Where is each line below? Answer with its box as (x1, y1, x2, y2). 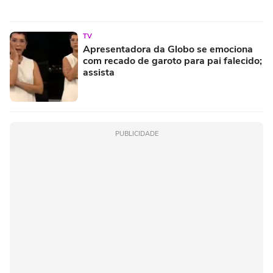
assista (83, 65, 115, 79)
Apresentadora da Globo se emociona (83, 42, 253, 56)
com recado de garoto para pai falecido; (83, 54, 262, 68)
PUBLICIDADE (115, 129, 158, 138)
